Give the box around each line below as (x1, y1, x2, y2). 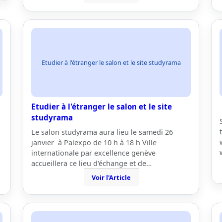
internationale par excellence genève (31, 148, 156, 158)
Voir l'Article (91, 173, 131, 182)
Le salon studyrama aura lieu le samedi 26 (31, 127, 173, 137)
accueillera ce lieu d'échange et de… (31, 159, 152, 168)
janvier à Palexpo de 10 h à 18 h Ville (31, 138, 157, 147)
